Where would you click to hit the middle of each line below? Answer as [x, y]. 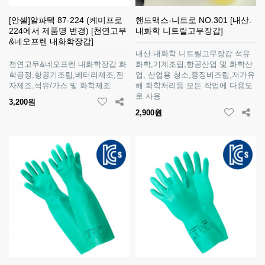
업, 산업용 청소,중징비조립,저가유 [195, 75]
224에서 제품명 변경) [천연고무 [68, 31]
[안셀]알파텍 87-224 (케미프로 [66, 20]
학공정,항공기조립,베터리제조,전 [66, 75]
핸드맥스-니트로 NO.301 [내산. [193, 20]
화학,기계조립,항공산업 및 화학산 [194, 64]
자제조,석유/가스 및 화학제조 [60, 85]
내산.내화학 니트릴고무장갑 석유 [193, 54]
